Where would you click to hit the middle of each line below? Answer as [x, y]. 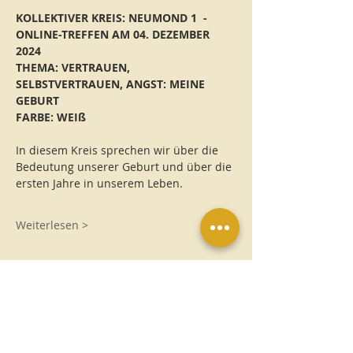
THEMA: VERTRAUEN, [74, 68]
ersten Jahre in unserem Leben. [99, 184]
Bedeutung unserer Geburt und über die [125, 167]
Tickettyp [39, 318]
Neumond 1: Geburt [88, 340]
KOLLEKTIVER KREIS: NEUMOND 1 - [113, 18]
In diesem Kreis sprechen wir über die [119, 150]
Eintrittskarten [67, 271]
